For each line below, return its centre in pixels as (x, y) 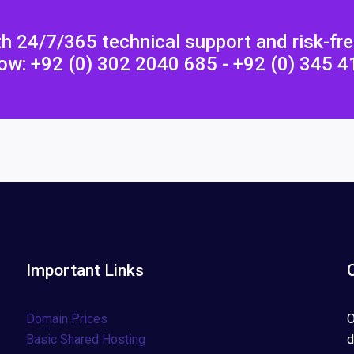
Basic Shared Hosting (85, 339)
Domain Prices (66, 319)
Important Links (85, 270)
